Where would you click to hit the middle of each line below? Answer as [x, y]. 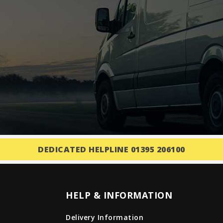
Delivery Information [105, 217]
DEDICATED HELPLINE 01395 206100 [111, 149]
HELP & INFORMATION [119, 195]
